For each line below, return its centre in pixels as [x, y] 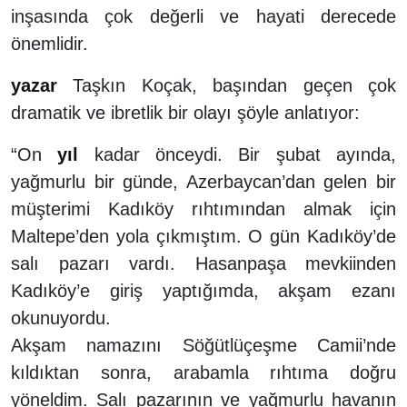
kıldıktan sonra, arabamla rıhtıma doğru [203, 372]
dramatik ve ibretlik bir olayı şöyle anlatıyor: [185, 112]
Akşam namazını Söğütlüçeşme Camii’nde [203, 345]
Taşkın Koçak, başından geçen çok [227, 85]
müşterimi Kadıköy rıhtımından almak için [203, 208]
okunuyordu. [61, 318]
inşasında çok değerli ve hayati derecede [203, 16]
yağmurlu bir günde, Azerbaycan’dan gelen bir [203, 181]
